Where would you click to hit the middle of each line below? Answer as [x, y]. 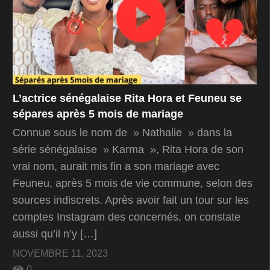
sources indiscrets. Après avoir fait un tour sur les [131, 200]
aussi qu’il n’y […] [55, 234]
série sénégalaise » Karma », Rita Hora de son [128, 150]
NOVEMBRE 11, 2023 [60, 254]
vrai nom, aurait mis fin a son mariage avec [116, 167]
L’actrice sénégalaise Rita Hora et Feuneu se [127, 99]
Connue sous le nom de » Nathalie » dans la [122, 133]
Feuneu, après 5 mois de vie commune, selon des [133, 184]
